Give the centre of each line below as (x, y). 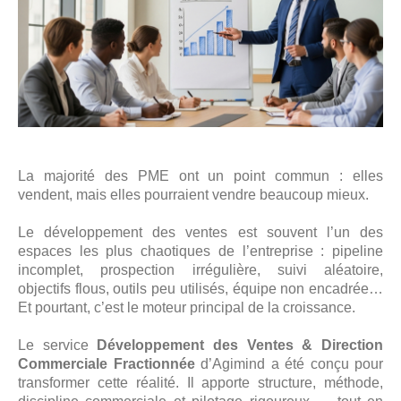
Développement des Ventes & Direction (240, 346)
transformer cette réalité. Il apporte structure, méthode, (200, 383)
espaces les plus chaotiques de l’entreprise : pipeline (200, 252)
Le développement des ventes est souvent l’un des (200, 233)
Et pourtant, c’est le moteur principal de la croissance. (187, 308)
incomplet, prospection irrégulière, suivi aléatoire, (200, 270)
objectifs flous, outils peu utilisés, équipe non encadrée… (200, 289)
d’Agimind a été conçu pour (289, 364)
